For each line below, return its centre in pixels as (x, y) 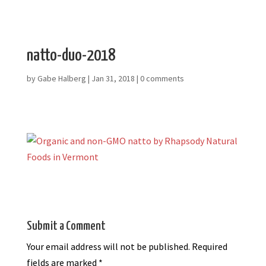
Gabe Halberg (61, 78)
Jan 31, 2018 (113, 78)
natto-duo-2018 (71, 56)
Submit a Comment (66, 226)
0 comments (162, 78)
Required (209, 246)
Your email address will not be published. (108, 246)
